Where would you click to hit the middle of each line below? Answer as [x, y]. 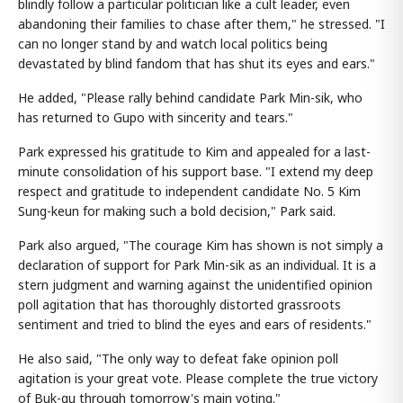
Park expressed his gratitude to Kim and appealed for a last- [194, 151]
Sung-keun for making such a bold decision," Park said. [177, 210]
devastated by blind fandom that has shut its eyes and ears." [197, 63]
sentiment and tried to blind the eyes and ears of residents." [195, 324]
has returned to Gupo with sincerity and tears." [156, 117]
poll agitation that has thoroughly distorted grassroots [179, 304]
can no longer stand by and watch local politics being [173, 43]
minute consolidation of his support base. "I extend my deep [196, 171]
